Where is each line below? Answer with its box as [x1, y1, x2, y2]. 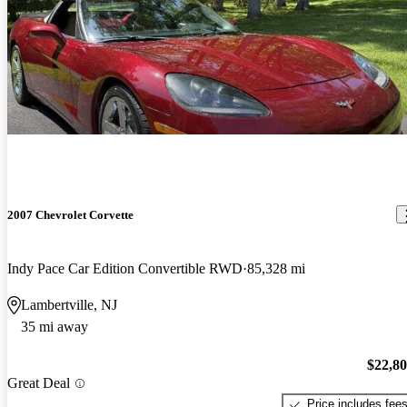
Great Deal [7, 375, 70, 392]
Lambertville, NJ [21, 296, 117, 313]
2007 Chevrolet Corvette [7, 207, 134, 222]
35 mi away [21, 318, 88, 334]
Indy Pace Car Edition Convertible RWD [7, 260, 243, 276]
